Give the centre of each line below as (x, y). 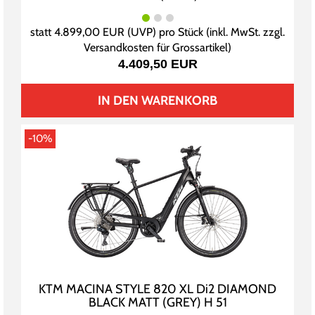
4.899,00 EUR (89, 32)
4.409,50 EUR (157, 64)
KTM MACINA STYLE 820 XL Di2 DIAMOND (157, 289)
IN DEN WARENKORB (157, 101)
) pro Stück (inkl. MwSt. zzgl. (219, 32)
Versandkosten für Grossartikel (156, 48)
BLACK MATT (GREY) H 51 (157, 303)
